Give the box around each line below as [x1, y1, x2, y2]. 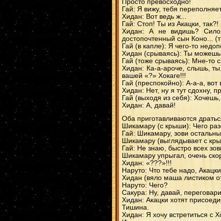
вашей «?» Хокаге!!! [122, 72, 186, 79]
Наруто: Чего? [122, 182, 168, 189]
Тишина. [122, 204, 149, 211]
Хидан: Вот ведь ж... [122, 13, 186, 20]
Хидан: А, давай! [122, 102, 176, 109]
